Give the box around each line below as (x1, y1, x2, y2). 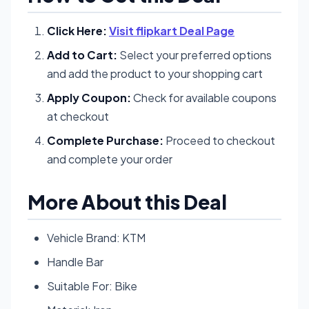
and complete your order (47, 151, 172, 166)
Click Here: (47, 23, 107, 38)
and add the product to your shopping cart (47, 66, 263, 81)
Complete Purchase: (47, 132, 163, 148)
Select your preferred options (117, 47, 272, 62)
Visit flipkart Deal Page (109, 23, 235, 38)
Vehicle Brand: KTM (47, 230, 146, 245)
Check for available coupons (131, 90, 277, 105)
